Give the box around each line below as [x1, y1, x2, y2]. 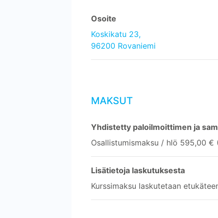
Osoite [91, 13, 116, 23]
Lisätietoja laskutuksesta [91, 165, 185, 175]
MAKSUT [91, 94, 133, 107]
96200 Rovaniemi [91, 40, 156, 51]
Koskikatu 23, [91, 29, 141, 39]
